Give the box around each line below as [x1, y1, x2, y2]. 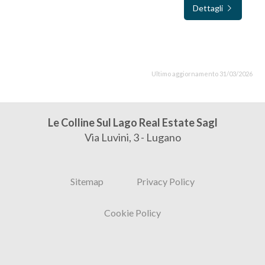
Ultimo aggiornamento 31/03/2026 [151, 69, 253, 77]
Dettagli [193, 2, 225, 13]
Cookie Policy [104, 206, 161, 218]
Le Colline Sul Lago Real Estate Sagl [47, 115, 218, 129]
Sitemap [70, 175, 104, 187]
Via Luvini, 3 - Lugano [84, 130, 181, 144]
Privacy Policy [137, 175, 195, 187]
